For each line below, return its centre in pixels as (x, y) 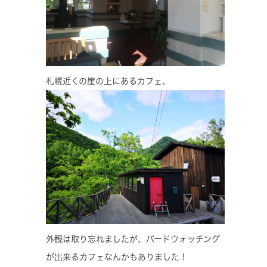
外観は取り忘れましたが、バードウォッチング (133, 239)
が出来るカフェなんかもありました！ (117, 257)
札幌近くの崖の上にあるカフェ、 (108, 81)
